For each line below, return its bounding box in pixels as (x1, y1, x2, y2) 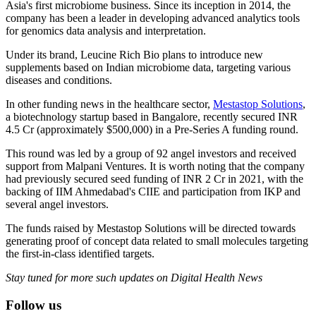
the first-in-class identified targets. (6, 247, 154, 260)
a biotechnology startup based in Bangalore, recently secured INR (6, 110, 298, 123)
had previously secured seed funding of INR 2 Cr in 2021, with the (6, 172, 303, 185)
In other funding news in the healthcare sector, (6, 97, 213, 110)
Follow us (6, 297, 61, 312)
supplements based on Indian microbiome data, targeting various (6, 61, 291, 73)
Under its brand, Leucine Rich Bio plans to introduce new (6, 48, 263, 61)
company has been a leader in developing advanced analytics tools (6, 11, 300, 24)
